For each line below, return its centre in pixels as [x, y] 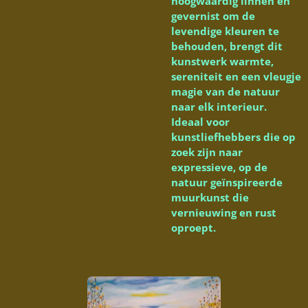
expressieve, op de [219, 167]
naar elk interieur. [219, 107]
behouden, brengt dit [227, 46]
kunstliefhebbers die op [233, 137]
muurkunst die [210, 198]
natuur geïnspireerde [227, 183]
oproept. [194, 228]
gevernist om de [213, 16]
